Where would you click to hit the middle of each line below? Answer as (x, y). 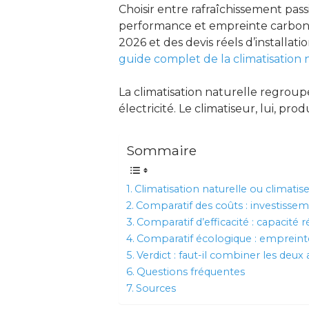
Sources (156, 288)
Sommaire (161, 150)
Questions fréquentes (190, 272)
